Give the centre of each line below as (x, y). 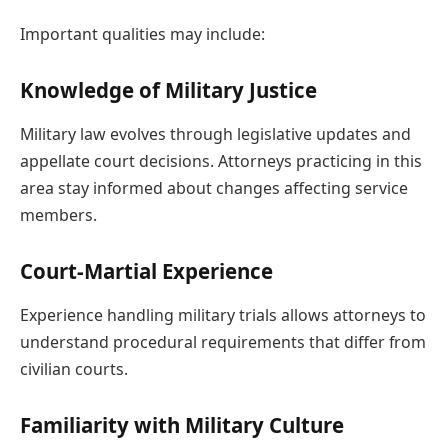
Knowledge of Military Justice (168, 90)
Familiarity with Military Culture (182, 425)
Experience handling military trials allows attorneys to (223, 314)
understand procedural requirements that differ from (223, 341)
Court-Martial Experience (146, 271)
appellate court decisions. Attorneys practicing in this (221, 160)
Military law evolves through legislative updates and (215, 133)
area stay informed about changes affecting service (214, 187)
